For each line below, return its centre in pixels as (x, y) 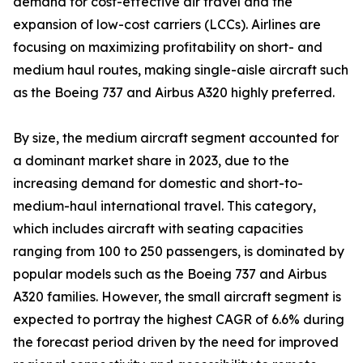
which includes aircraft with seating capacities (158, 229)
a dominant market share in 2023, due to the (151, 161)
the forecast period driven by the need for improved (176, 342)
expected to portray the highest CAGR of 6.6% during (179, 320)
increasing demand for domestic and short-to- (158, 184)
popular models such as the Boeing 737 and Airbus (170, 274)
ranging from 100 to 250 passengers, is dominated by (179, 252)
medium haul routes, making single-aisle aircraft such (181, 70)
